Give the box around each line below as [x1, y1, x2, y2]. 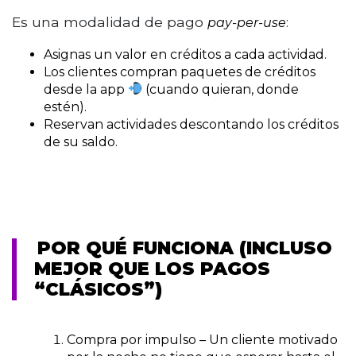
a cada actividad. [221, 46, 327, 62]
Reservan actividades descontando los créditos [44, 116, 339, 132]
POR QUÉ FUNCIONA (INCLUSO [37, 237, 333, 260]
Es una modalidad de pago [12, 13, 207, 30]
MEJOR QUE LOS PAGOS [33, 257, 270, 281]
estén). [44, 99, 87, 114]
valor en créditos [115, 46, 221, 62]
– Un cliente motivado [195, 331, 338, 347]
